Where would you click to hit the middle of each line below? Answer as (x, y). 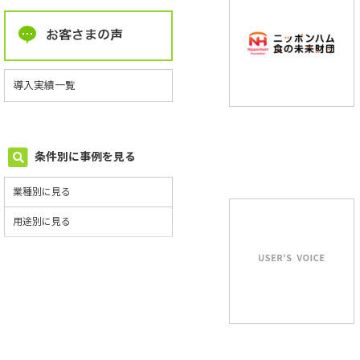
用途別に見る (42, 221)
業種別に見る (42, 192)
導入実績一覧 (44, 86)
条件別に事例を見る (84, 156)
